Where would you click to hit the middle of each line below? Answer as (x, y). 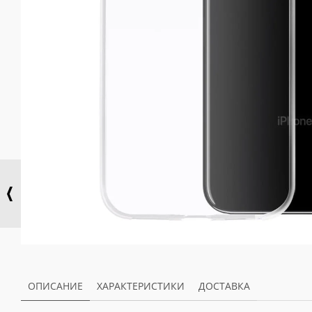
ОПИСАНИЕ (55, 286)
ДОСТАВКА (224, 286)
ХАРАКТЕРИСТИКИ (141, 286)
